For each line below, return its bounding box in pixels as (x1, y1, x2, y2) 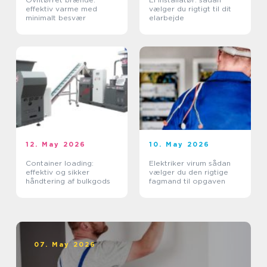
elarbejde (149, 13, 184, 23)
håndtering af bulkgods (26, 176, 110, 186)
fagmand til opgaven (149, 176, 225, 186)
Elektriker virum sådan (149, 159, 209, 168)
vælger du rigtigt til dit (149, 4, 231, 14)
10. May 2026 (149, 140, 210, 149)
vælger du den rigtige (149, 167, 228, 177)
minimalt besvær (26, 13, 86, 23)
